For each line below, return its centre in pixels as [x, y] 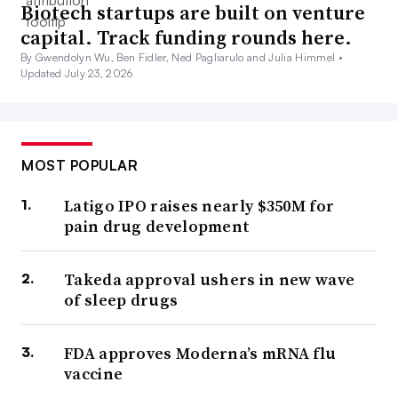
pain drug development [157, 227]
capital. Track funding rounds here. [186, 38]
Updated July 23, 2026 [77, 74]
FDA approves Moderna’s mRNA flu [200, 354]
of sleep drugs [121, 300]
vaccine [94, 374]
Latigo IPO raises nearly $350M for [199, 206]
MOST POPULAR [80, 166]
